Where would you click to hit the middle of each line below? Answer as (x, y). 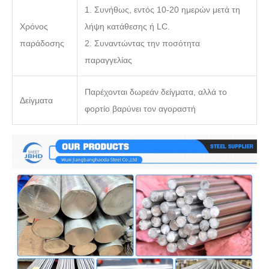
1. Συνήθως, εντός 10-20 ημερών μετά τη (162, 10)
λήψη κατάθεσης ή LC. (127, 27)
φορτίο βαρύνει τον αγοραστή (140, 109)
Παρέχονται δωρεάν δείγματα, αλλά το (156, 92)
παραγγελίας (108, 60)
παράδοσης (42, 44)
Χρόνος (34, 27)
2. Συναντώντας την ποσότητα (142, 44)
